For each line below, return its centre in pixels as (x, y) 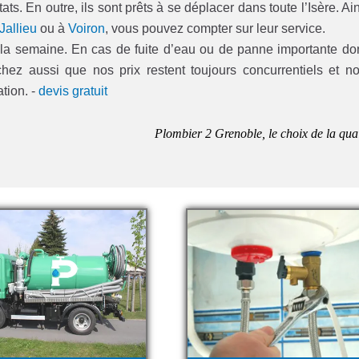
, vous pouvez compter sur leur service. (216, 29)
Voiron (87, 29)
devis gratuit (73, 91)
